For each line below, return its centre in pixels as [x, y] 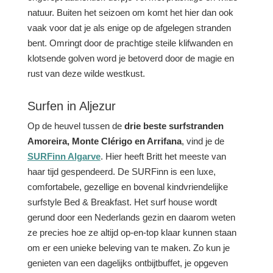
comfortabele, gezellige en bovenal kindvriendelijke [127, 187]
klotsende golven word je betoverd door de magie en [130, 58]
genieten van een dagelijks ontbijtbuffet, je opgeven [127, 263]
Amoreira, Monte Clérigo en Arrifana [104, 141]
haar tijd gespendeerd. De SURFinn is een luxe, [121, 172]
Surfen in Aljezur [71, 106]
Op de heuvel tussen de [76, 126]
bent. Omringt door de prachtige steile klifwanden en [130, 43]
